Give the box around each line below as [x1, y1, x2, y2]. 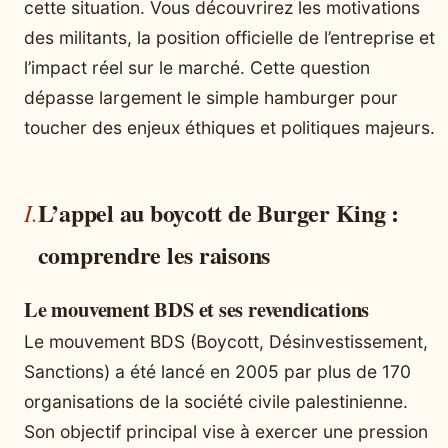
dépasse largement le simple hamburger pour [24, 86, 398, 108]
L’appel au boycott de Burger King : [37, 194, 400, 230]
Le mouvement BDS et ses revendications [24, 293, 370, 324]
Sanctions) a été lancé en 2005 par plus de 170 [24, 360, 411, 382]
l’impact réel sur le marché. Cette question [24, 56, 370, 78]
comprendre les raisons [37, 236, 271, 272]
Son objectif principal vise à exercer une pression [24, 420, 428, 442]
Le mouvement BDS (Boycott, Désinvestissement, [24, 330, 428, 352]
